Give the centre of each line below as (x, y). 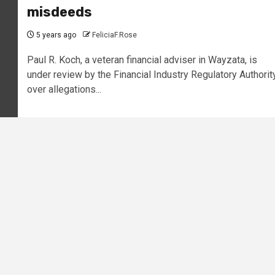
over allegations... (64, 90)
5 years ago (55, 35)
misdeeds (59, 12)
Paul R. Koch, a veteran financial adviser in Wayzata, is (142, 60)
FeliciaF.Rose (114, 35)
